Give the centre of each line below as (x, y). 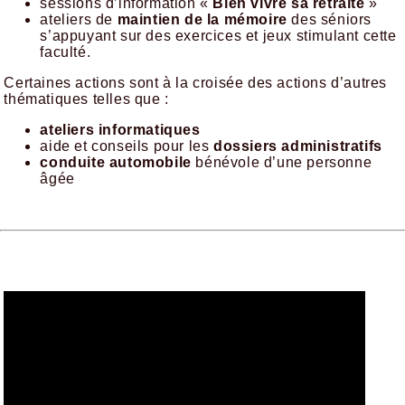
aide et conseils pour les (127, 146)
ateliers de (79, 20)
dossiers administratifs (298, 146)
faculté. (66, 52)
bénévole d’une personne (282, 163)
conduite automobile (116, 163)
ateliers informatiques (120, 130)
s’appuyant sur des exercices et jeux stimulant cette (218, 36)
